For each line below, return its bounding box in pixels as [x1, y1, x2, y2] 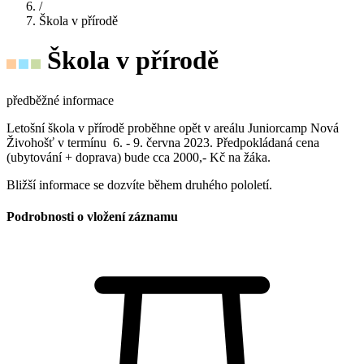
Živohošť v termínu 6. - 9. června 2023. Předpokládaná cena [6, 135, 319, 149]
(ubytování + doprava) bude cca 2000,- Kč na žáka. [6, 149, 274, 164]
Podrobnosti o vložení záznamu [6, 210, 178, 224]
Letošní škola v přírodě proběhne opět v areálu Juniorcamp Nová [6, 120, 339, 135]
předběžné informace [6, 93, 114, 107]
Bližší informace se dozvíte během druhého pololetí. [6, 177, 272, 192]
